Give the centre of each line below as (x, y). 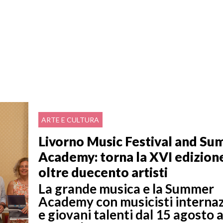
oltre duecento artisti (103, 172)
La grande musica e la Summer (126, 189)
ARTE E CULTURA (70, 120)
